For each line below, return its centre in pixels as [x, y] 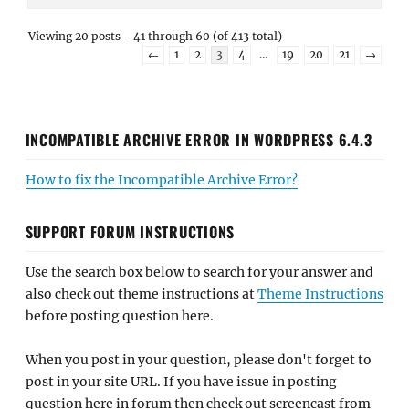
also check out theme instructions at [141, 294]
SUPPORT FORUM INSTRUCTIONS [130, 231]
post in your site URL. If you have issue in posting [181, 382]
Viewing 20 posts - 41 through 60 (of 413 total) [155, 36]
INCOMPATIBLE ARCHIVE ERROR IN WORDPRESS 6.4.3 [199, 139]
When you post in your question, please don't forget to [198, 360]
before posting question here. [119, 315]
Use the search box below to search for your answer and [199, 272]
